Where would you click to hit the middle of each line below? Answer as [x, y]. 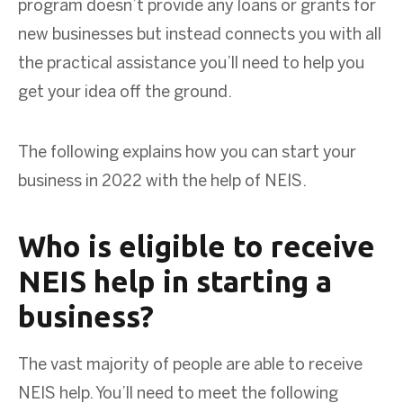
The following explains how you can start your [187, 153]
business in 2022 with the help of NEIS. [162, 182]
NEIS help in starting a [175, 281]
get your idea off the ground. [125, 93]
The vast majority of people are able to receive [190, 365]
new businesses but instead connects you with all [200, 35]
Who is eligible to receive [197, 246]
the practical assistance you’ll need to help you [191, 64]
